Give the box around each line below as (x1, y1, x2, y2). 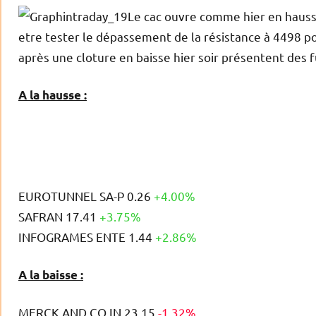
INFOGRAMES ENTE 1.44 (18, 229, 155, 245)
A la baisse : (18, 267, 83, 283)
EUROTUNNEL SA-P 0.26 (18, 188, 154, 204)
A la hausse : (18, 87, 87, 103)
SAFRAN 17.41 (18, 209, 99, 224)
